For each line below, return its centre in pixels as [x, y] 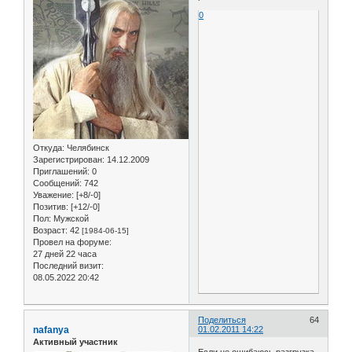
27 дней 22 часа [65, 253]
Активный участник [75, 341]
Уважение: [53, 194]
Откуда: [49, 147]
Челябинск [87, 147]
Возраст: [50, 230]
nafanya [51, 330]
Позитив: [51, 206]
